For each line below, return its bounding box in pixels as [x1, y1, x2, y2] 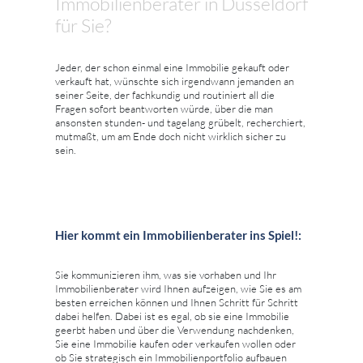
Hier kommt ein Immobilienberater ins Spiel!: [55, 227, 301, 242]
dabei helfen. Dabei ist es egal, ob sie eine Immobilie [55, 309, 289, 322]
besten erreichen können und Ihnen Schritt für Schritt [55, 295, 298, 309]
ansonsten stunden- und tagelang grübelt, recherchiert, [55, 115, 305, 129]
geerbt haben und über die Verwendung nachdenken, [55, 322, 294, 336]
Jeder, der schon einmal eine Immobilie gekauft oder [55, 60, 289, 74]
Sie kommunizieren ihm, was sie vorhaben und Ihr [55, 267, 276, 281]
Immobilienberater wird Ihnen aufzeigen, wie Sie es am [55, 281, 301, 295]
